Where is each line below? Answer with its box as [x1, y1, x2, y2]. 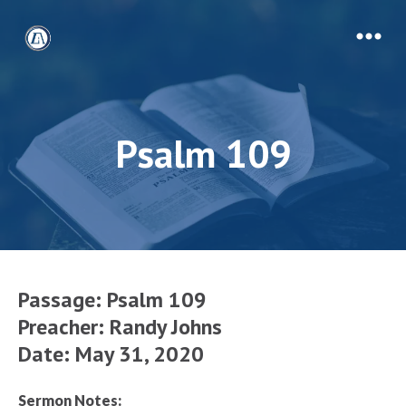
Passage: [18, 285, 107, 314]
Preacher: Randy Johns [18, 312, 222, 341]
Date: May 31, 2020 [18, 339, 204, 368]
